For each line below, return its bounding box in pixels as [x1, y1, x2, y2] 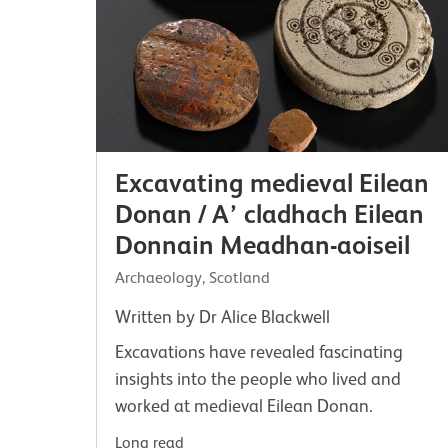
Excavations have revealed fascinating [115, 341, 404, 362]
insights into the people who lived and [115, 368, 402, 389]
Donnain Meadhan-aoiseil [115, 229, 411, 260]
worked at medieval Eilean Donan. [115, 395, 374, 416]
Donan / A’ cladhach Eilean [115, 198, 425, 229]
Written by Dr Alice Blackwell [115, 306, 331, 327]
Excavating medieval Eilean [115, 167, 430, 198]
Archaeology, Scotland [115, 268, 271, 287]
